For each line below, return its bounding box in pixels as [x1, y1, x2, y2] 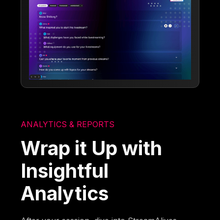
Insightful [21, 159, 109, 182]
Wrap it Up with [21, 136, 163, 160]
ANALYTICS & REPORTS [21, 119, 115, 129]
